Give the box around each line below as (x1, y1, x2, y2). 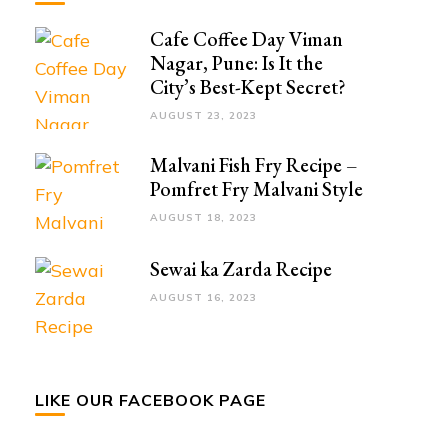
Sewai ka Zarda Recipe (149, 256, 332, 283)
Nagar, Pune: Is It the (149, 50, 323, 77)
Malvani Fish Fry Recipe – (149, 152, 358, 179)
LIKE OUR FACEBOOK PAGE (34, 390, 266, 411)
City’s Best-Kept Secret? (149, 74, 346, 101)
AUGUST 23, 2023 (149, 109, 257, 123)
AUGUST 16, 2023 (149, 291, 257, 305)
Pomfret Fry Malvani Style (149, 176, 363, 203)
